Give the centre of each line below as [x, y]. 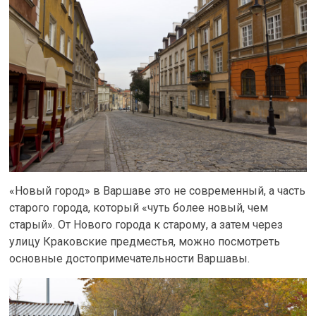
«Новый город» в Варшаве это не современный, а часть [158, 190]
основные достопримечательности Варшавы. [130, 258]
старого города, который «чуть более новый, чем [139, 207]
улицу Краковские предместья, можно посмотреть [145, 241]
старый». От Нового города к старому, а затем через [146, 224]
